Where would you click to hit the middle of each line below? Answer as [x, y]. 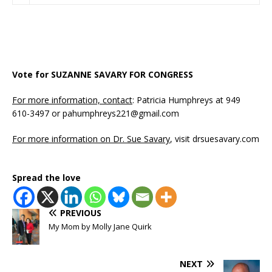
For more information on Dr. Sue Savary [91, 138]
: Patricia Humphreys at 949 [186, 100]
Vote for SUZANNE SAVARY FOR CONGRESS [103, 74]
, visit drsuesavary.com [215, 138]
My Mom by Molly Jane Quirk [100, 226]
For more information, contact [72, 100]
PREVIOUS [81, 212]
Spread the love [46, 177]
